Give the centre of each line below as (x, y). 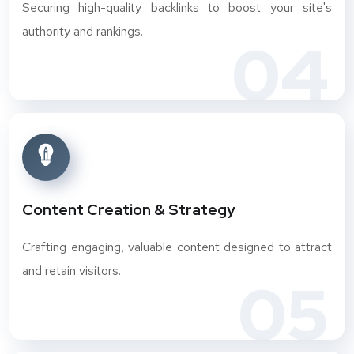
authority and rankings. (83, 31)
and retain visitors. (72, 271)
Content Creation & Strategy (129, 210)
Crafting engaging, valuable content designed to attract (177, 247)
